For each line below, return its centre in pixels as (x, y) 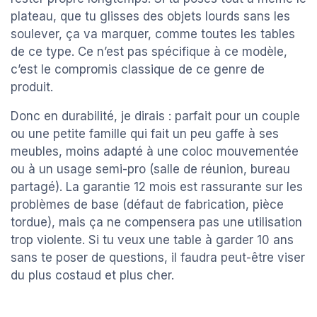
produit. (32, 87)
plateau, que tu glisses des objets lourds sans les (150, 16)
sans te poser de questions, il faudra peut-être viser (158, 257)
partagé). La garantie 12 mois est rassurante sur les (157, 186)
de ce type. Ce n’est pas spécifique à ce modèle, (149, 51)
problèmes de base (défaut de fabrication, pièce (147, 204)
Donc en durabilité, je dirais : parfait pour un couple (155, 116)
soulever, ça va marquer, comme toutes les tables (153, 34)
